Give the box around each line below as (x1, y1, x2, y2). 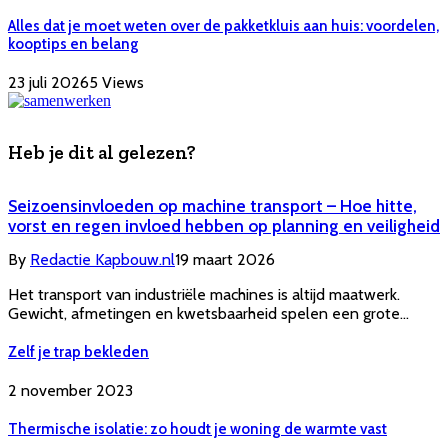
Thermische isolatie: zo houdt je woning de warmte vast (8, 419, 387, 438)
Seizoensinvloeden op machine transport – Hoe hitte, (8, 196, 417, 217)
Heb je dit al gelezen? (8, 141, 196, 165)
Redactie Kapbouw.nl (30, 250, 175, 270)
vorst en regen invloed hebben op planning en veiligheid (8, 216, 440, 237)
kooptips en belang (8, 34, 139, 53)
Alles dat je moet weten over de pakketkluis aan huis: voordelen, (8, 16, 439, 35)
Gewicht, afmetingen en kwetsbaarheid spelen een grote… (8, 304, 409, 324)
